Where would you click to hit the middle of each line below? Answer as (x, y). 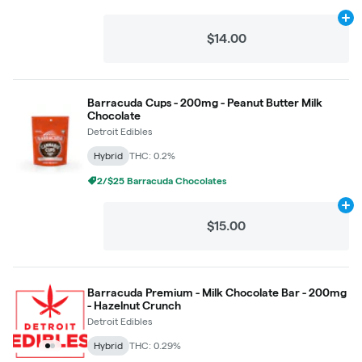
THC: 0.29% (155, 345)
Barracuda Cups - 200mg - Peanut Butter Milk (205, 103)
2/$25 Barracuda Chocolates (162, 181)
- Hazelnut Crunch (134, 305)
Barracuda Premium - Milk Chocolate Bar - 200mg (217, 293)
